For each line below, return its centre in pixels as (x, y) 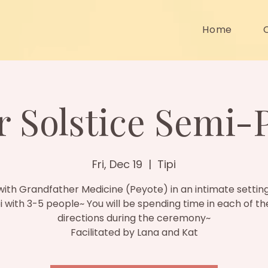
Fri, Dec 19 (117, 164)
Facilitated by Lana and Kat (134, 232)
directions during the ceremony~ (134, 218)
